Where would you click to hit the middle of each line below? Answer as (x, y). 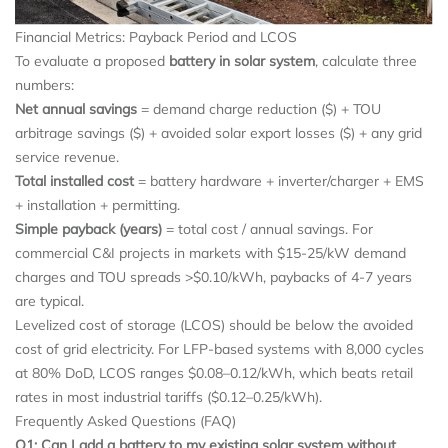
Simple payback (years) (88, 228)
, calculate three (366, 60)
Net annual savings (76, 108)
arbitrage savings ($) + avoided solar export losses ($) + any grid (218, 132)
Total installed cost (74, 180)
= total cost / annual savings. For (267, 228)
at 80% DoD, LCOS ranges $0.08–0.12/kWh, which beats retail (214, 372)
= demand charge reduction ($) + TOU (259, 108)
